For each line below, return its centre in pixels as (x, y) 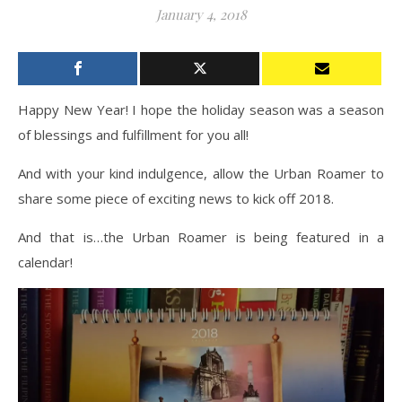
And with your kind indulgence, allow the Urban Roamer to (201, 174)
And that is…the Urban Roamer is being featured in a (201, 237)
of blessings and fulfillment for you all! (133, 135)
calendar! (45, 262)
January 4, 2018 (201, 15)
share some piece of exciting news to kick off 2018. (176, 199)
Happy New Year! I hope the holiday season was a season (201, 110)
